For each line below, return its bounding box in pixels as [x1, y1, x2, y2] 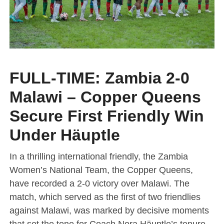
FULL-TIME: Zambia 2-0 [9, 68, 189, 87]
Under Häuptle [9, 125, 120, 144]
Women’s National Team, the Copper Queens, [9, 164, 193, 175]
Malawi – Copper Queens [9, 87, 201, 106]
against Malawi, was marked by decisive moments [9, 204, 209, 215]
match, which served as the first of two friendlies [9, 191, 200, 202]
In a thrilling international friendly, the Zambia [9, 150, 188, 161]
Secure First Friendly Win [9, 106, 204, 125]
